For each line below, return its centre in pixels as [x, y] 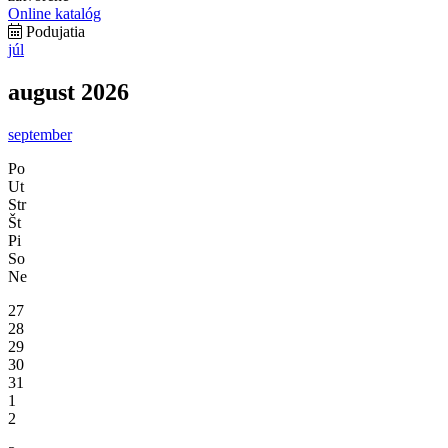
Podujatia [53, 31]
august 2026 [68, 91]
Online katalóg [54, 13]
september [40, 134]
